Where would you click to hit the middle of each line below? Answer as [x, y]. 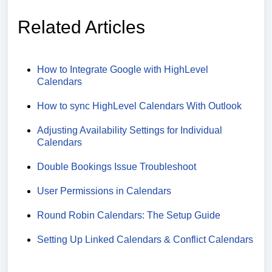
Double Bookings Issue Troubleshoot [117, 167]
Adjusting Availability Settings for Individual [130, 131]
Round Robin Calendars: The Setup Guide [129, 216]
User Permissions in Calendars [104, 191]
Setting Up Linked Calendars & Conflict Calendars [145, 240]
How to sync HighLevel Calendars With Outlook [139, 106]
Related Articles [81, 27]
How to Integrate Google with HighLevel [123, 70]
